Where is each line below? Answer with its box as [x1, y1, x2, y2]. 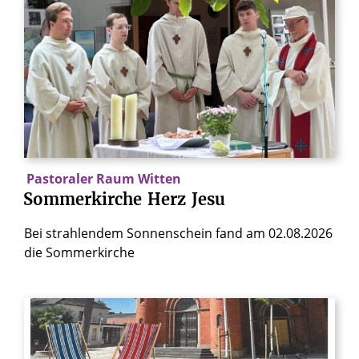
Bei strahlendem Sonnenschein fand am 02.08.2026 [24, 224, 333, 242]
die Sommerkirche [24, 243, 135, 261]
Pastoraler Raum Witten [26, 170, 181, 188]
